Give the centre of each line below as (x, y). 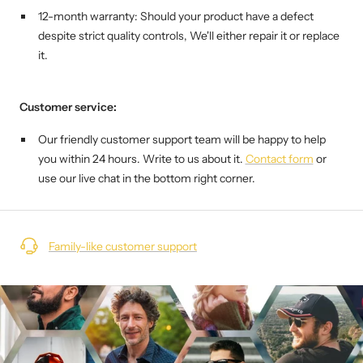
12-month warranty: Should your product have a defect (175, 17)
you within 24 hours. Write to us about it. (141, 159)
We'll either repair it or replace (264, 36)
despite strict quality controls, (112, 36)
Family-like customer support (123, 247)
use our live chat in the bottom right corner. (146, 179)
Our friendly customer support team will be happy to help (181, 140)
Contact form (279, 159)
